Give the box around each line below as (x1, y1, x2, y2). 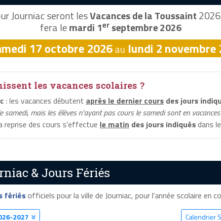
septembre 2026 (109, 20, 182, 36)
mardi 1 (69, 20, 102, 36)
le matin (100, 118, 129, 131)
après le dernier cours (86, 95, 164, 107)
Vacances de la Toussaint (90, 8, 197, 24)
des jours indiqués (129, 118, 196, 131)
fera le (39, 20, 69, 36)
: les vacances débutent (4, 95, 86, 107)
